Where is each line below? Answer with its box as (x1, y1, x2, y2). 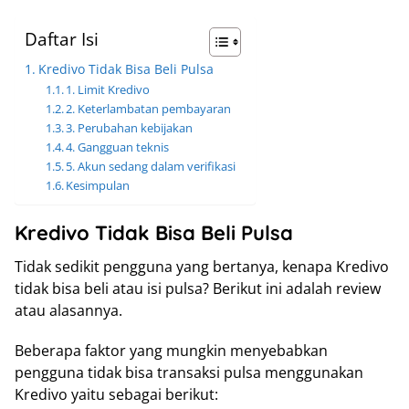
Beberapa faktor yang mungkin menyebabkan (15, 341, 328, 362)
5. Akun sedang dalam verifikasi (66, 158, 236, 175)
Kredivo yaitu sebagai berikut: (15, 384, 218, 405)
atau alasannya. (15, 300, 122, 321)
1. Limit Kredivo (66, 81, 151, 99)
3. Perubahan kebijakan (66, 120, 194, 137)
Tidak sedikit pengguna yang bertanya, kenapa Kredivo (15, 257, 389, 278)
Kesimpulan (66, 177, 131, 194)
